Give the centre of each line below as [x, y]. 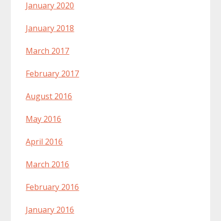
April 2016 [44, 142]
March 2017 [48, 51]
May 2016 [44, 119]
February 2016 [53, 187]
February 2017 [53, 74]
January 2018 [50, 28]
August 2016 [49, 96]
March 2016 [48, 165]
